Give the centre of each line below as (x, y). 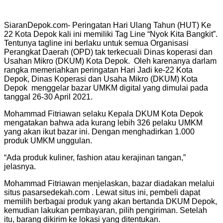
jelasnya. (20, 167)
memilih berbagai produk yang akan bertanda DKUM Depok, (111, 202)
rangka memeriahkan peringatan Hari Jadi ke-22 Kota (98, 70)
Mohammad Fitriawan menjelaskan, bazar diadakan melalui (109, 184)
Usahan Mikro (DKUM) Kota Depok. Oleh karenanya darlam (110, 61)
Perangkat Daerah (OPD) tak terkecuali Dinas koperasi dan (108, 52)
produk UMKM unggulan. (48, 141)
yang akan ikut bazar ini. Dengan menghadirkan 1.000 (99, 132)
